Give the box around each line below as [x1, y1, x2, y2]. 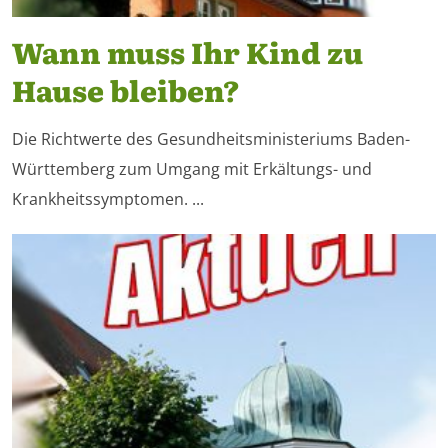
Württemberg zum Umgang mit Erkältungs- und [12, 158, 372, 180]
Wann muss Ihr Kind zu [12, 30, 363, 73]
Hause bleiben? [12, 68, 239, 111]
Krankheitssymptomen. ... [12, 188, 204, 210]
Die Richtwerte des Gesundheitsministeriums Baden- [12, 128, 410, 150]
